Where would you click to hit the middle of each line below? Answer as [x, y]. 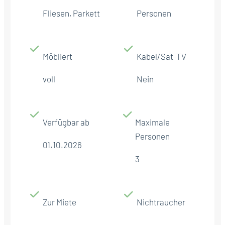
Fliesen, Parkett [71, 13]
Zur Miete [60, 202]
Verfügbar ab [66, 122]
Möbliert [58, 56]
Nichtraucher [161, 202]
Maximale [152, 122]
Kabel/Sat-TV [161, 56]
